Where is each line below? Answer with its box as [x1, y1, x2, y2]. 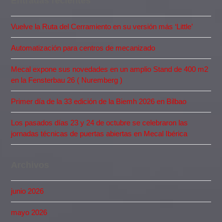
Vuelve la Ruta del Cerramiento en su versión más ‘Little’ [11, 22, 193, 31]
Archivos [11, 160, 50, 170]
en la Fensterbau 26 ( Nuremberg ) [11, 76, 123, 85]
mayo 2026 [11, 208, 48, 217]
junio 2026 [11, 187, 44, 196]
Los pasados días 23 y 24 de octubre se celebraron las [11, 118, 188, 127]
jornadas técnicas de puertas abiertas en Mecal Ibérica [11, 129, 188, 138]
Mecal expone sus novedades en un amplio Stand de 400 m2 [11, 65, 209, 74]
